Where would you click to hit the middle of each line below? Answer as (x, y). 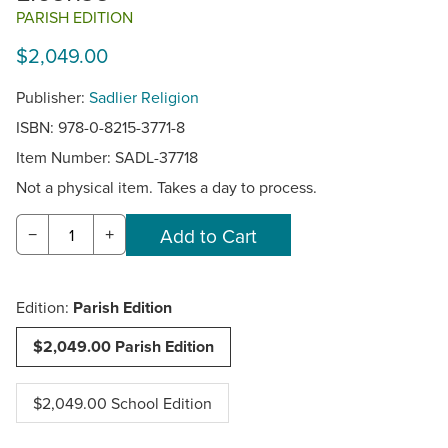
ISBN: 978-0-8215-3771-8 (100, 126)
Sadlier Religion (144, 96)
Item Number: (65, 156)
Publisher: (52, 96)
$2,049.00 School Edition (122, 402)
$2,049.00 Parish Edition (123, 346)
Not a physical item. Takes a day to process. (166, 186)
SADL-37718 (156, 156)
